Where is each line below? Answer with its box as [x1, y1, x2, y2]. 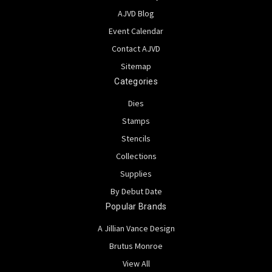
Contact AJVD [112, 43, 160, 55]
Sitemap [121, 61, 151, 72]
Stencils [121, 133, 151, 144]
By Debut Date [110, 186, 162, 197]
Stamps [122, 115, 150, 127]
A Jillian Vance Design [97, 223, 175, 234]
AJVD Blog [118, 8, 154, 19]
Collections [115, 151, 157, 162]
